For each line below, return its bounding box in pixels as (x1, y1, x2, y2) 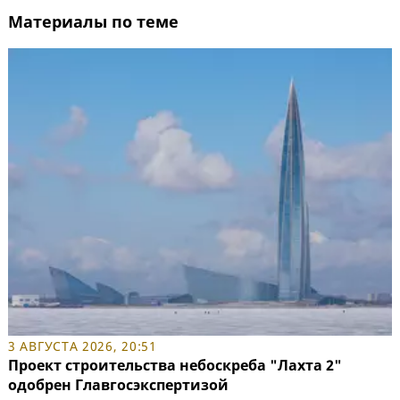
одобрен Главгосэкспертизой (8, 375, 229, 396)
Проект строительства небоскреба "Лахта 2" (8, 355, 342, 376)
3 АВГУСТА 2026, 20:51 (8, 337, 157, 355)
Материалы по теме (8, 10, 179, 32)
